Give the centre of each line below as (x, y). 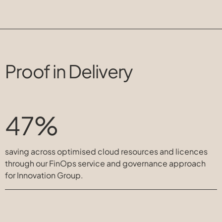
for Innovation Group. (44, 175)
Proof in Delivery (69, 71)
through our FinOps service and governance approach (105, 163)
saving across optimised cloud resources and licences (106, 151)
